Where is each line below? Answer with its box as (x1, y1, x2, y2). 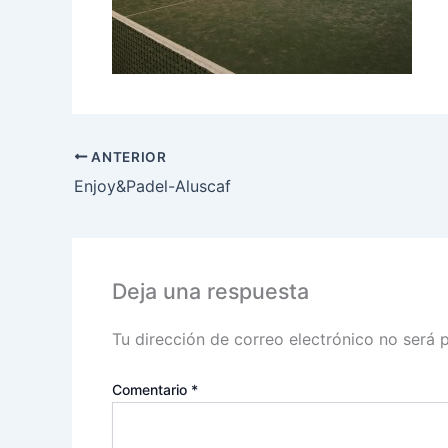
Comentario (112, 381, 191, 399)
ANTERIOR (87, 148, 167, 165)
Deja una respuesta (112, 277, 309, 304)
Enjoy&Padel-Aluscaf (74, 175, 231, 196)
